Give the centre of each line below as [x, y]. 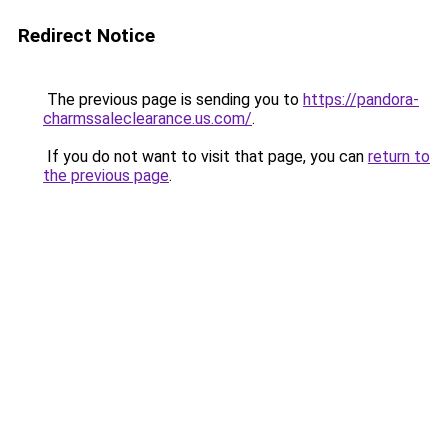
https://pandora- [361, 99]
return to [399, 156]
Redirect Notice [86, 35]
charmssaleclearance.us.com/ [147, 118]
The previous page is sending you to [173, 99]
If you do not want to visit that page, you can [205, 156]
